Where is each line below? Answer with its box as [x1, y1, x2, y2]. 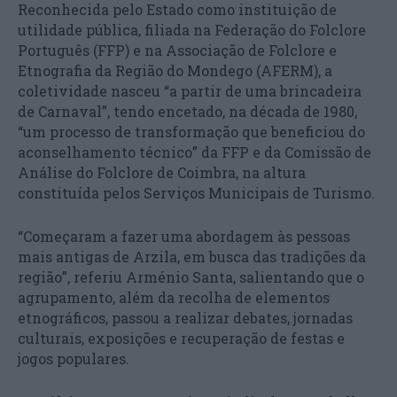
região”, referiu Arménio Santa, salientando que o [18, 268, 364, 286]
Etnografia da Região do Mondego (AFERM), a [18, 61, 332, 80]
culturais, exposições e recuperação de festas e [18, 329, 345, 347]
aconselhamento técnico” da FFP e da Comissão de [18, 143, 371, 161]
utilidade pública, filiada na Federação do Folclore [18, 20, 366, 39]
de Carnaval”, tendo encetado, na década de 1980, [18, 102, 357, 121]
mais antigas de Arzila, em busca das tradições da [18, 247, 366, 266]
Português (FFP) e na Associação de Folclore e [18, 41, 337, 59]
